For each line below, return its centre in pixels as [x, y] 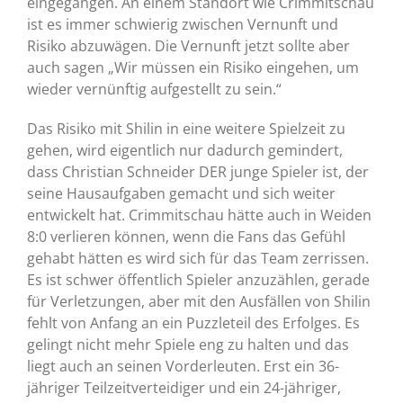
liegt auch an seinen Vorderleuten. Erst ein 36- [183, 367]
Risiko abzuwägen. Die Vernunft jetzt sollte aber [188, 46]
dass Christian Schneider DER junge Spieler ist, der [197, 172]
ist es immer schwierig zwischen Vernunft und [182, 25]
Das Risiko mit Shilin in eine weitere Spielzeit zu [186, 129]
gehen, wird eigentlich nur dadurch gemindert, [184, 151]
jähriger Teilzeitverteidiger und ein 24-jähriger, [184, 388]
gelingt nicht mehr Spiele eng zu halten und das [188, 345]
